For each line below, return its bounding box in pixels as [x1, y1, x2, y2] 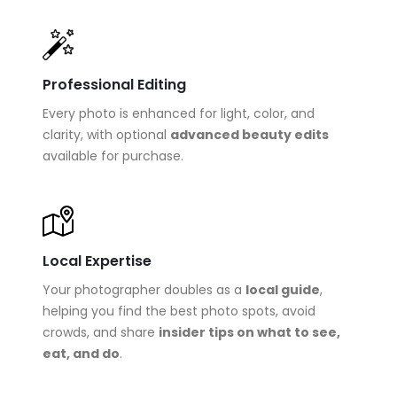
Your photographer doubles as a [43, 280, 245, 299]
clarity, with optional [43, 125, 170, 144]
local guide [245, 280, 320, 299]
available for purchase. [43, 146, 183, 165]
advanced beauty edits [170, 125, 329, 144]
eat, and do [43, 344, 120, 362]
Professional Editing [43, 74, 186, 95]
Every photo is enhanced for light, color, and [43, 104, 315, 122]
